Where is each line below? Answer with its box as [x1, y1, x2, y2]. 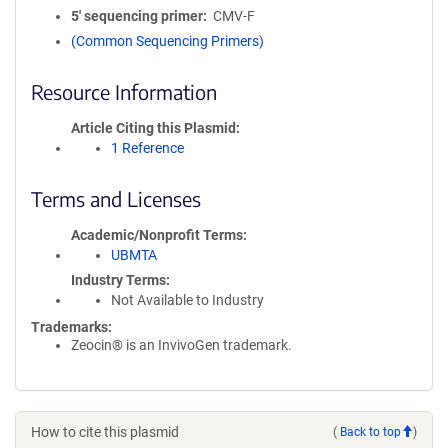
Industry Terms [71, 272, 166, 288]
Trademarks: [31, 319, 112, 335]
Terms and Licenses [31, 186, 201, 211]
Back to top [340, 424, 401, 439]
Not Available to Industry [111, 292, 264, 308]
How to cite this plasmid [31, 424, 179, 440]
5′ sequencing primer [71, 8, 203, 24]
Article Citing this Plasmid [71, 120, 236, 136]
